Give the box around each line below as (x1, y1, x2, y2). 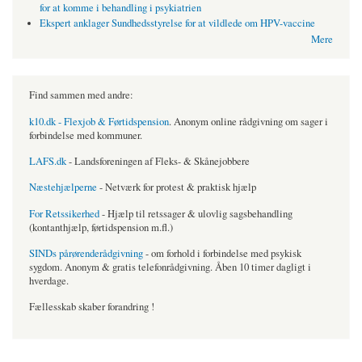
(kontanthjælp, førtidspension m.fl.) (29, 220, 173, 234)
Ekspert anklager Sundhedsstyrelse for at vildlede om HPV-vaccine (39, 16, 315, 31)
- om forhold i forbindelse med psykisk (143, 246, 301, 261)
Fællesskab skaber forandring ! (29, 300, 154, 314)
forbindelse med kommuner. (29, 128, 142, 142)
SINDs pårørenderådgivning (29, 246, 143, 261)
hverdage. (29, 274, 69, 288)
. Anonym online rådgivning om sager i (169, 114, 328, 128)
